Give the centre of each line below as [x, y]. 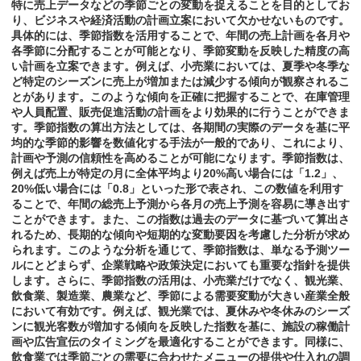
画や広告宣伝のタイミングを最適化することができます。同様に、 [180, 342]
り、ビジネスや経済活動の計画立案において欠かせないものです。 [180, 21]
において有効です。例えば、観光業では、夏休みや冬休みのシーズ [180, 311]
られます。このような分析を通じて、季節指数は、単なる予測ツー [180, 250]
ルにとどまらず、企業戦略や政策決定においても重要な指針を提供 [180, 266]
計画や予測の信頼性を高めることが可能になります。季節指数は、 [180, 158]
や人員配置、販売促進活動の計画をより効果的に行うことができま [180, 112]
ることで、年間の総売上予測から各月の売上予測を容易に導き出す [180, 204]
